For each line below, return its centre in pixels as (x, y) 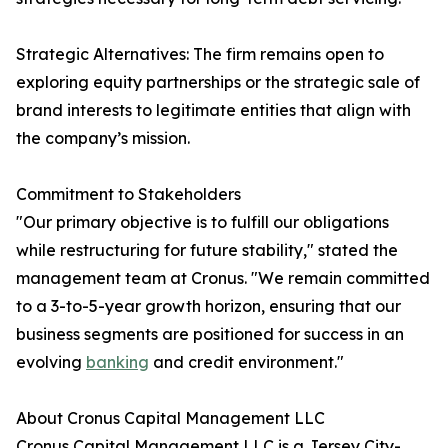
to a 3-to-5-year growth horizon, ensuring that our (208, 306)
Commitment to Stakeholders (128, 194)
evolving (51, 362)
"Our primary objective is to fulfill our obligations (202, 222)
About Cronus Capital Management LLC (170, 418)
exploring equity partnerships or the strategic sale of (218, 82)
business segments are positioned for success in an (210, 334)
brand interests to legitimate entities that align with (213, 110)
